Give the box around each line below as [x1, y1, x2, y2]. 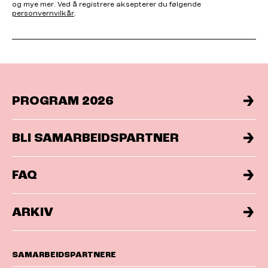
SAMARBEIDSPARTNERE [12, 250, 116, 260]
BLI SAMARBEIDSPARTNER [12, 131, 179, 145]
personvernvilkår [12, 10, 74, 18]
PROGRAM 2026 [12, 94, 113, 108]
